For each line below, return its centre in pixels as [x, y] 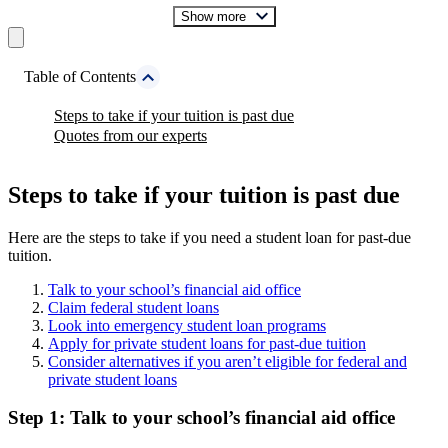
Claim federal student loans [133, 307]
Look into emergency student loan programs [187, 325]
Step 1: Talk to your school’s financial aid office [201, 418]
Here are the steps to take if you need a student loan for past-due [209, 237]
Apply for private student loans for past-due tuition [207, 343]
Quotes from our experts [130, 135]
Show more [213, 16]
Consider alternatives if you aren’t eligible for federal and [227, 361]
